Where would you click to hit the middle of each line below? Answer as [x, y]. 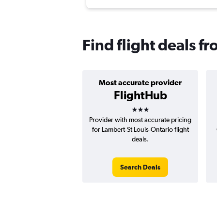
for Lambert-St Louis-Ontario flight [140, 130]
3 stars [149, 106]
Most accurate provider [140, 83]
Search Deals [140, 167]
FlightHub [140, 95]
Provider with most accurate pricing [140, 120]
